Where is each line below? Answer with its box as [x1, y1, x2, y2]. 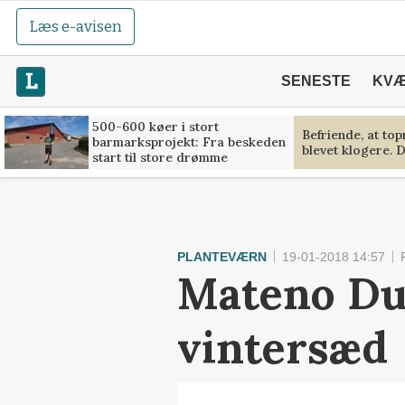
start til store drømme [91, 149, 228, 165]
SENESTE [280, 73, 351, 89]
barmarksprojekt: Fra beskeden [91, 134, 286, 150]
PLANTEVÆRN [177, 250, 267, 264]
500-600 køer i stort [91, 118, 219, 135]
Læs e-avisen [29, 17, 123, 36]
